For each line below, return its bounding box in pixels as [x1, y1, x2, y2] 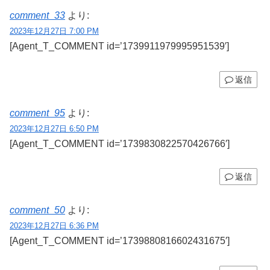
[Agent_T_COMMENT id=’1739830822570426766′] [10, 138, 230, 149]
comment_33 [10, 10, 65, 21]
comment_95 [10, 107, 65, 118]
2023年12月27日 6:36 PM [10, 221, 99, 231]
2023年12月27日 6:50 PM [10, 124, 99, 133]
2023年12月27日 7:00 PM [10, 27, 99, 36]
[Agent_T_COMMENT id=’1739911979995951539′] [10, 41, 229, 52]
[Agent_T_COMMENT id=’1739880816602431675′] [10, 236, 230, 246]
